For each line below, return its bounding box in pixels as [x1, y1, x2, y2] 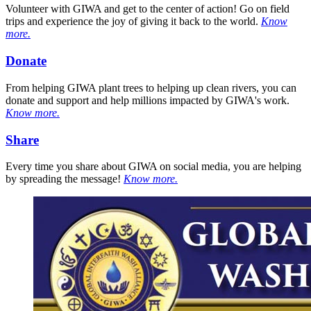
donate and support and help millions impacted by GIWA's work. [6, 94, 289, 106]
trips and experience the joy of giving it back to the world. [6, 15, 261, 28]
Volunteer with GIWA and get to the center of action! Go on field [6, 3, 289, 15]
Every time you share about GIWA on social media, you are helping [6, 160, 301, 173]
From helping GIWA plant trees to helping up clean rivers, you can [6, 81, 296, 94]
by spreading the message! [6, 173, 124, 185]
